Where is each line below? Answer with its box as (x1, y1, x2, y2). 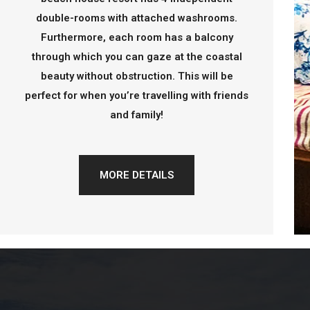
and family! (110, 108, 164, 121)
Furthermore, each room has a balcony (40, 30, 233, 44)
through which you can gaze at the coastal (31, 50, 242, 63)
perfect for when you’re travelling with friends (25, 89, 249, 102)
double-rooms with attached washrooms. (36, 11, 238, 24)
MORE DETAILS (100, 168, 174, 181)
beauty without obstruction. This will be (40, 69, 233, 82)
